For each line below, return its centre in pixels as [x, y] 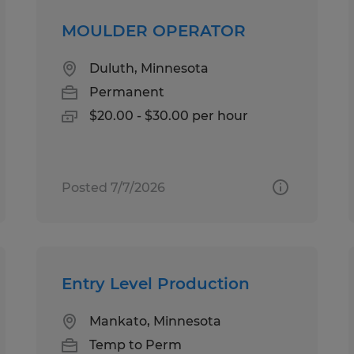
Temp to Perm [136, 345]
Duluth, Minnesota [149, 68]
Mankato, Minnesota [156, 321]
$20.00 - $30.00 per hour [169, 115]
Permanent [127, 92]
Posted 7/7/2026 [114, 187]
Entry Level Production [156, 283]
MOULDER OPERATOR [154, 30]
